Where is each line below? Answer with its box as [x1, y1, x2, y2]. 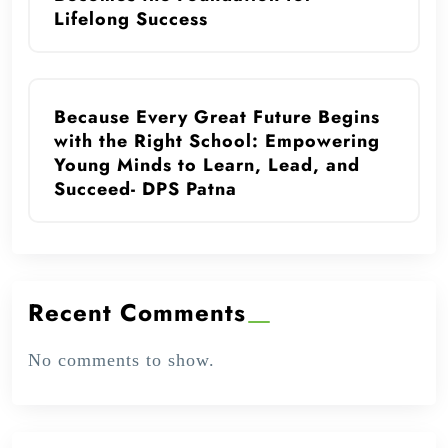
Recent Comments [28, 295, 246, 331]
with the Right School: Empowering [54, 128, 380, 155]
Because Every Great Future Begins [54, 104, 380, 131]
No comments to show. [28, 350, 215, 371]
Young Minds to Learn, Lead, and [54, 152, 360, 179]
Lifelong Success [54, 6, 208, 33]
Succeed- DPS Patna [54, 176, 237, 203]
